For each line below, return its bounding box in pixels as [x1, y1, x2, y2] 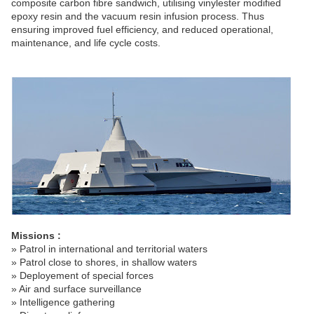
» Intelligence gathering [11, 296, 115, 308]
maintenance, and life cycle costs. [11, 37, 161, 49]
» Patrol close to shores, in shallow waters [11, 257, 197, 268]
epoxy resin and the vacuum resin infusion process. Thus [11, 11, 264, 22]
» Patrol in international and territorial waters [11, 243, 207, 255]
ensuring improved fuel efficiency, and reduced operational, [11, 24, 273, 36]
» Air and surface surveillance [11, 283, 142, 295]
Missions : [11, 230, 61, 242]
